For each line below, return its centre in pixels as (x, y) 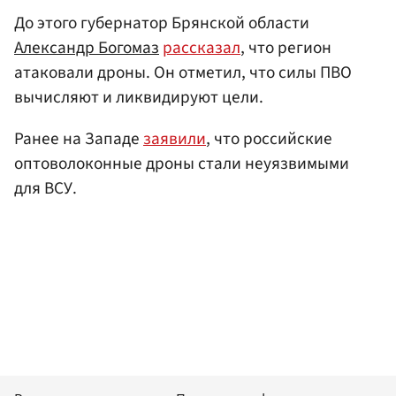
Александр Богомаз (87, 47)
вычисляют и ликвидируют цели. (139, 97)
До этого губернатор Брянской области (162, 23)
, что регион (286, 47)
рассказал (202, 47)
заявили (175, 139)
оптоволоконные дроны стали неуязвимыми (182, 164)
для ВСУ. (46, 189)
